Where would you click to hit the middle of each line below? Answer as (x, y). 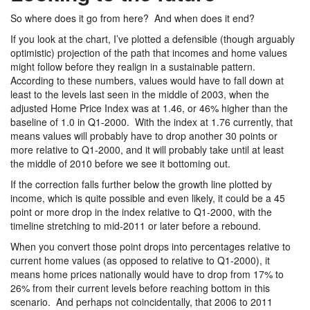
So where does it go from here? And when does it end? (133, 18)
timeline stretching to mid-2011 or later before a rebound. (137, 226)
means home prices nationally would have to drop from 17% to (147, 274)
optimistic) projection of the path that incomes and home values (149, 53)
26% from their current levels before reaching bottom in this (140, 288)
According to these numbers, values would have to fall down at (147, 81)
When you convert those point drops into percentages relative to (151, 247)
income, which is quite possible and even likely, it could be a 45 (148, 198)
